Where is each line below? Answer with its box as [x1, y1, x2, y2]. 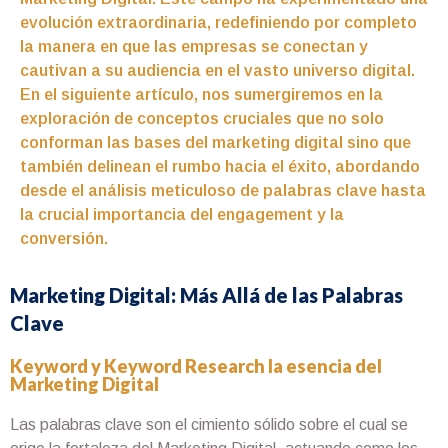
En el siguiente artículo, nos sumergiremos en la [20, 85, 383, 103]
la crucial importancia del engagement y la [20, 205, 344, 223]
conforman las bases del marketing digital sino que [20, 133, 411, 151]
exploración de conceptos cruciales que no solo [20, 109, 384, 127]
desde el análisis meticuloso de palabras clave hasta [20, 181, 426, 199]
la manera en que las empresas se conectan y [20, 37, 368, 55]
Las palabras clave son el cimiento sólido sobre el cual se [10, 415, 408, 433]
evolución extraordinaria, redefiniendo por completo [20, 13, 417, 31]
